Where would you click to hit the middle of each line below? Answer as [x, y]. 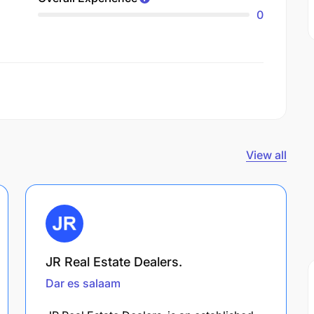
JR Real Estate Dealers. [114, 261]
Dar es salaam [83, 283]
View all [266, 155]
